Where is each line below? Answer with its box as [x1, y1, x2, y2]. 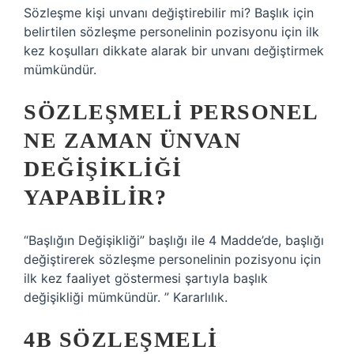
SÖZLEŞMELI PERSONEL [24, 100, 318, 124]
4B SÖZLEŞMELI [24, 327, 218, 352]
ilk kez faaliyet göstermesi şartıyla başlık [24, 270, 268, 286]
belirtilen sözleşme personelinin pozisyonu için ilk [24, 24, 319, 40]
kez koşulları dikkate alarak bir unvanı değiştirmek [24, 43, 324, 58]
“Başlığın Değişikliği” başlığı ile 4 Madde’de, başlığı [24, 232, 324, 248]
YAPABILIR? [24, 185, 167, 209]
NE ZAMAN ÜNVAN [24, 128, 241, 153]
